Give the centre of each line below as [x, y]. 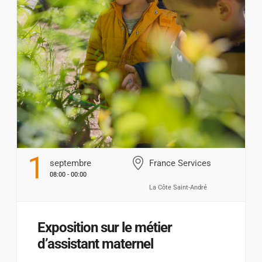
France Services [180, 163]
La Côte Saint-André [178, 187]
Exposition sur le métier [105, 227]
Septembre [70, 163]
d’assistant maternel [96, 244]
